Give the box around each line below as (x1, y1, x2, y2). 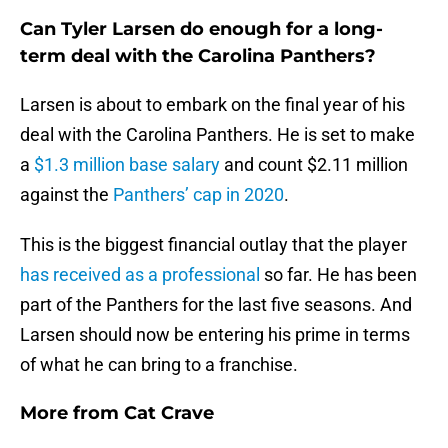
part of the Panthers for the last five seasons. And (20, 294, 412, 316)
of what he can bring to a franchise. (20, 354, 298, 376)
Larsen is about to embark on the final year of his (20, 94, 405, 116)
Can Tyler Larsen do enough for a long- (20, 18, 383, 41)
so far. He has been (260, 264, 417, 286)
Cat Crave (124, 402, 214, 425)
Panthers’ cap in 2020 (113, 184, 284, 206)
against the (20, 184, 113, 206)
